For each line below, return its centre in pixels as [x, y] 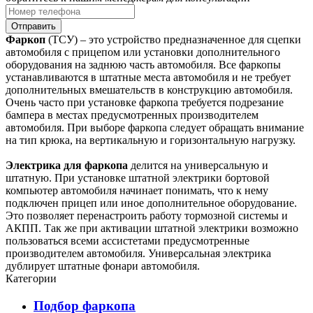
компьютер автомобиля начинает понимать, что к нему [137, 191]
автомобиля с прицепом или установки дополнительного [143, 52]
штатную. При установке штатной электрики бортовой [138, 178]
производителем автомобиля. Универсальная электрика [138, 254]
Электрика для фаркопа [67, 166]
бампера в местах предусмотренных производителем [132, 115]
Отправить [34, 27]
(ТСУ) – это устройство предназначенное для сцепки [173, 40]
